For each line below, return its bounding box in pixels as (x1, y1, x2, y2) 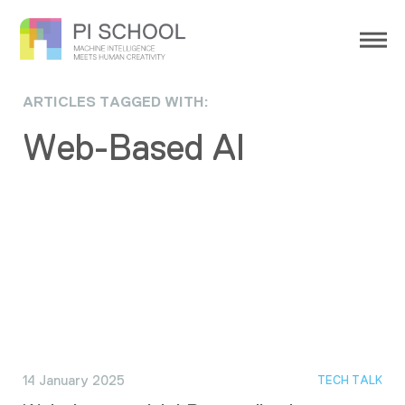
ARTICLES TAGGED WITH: (23, 94, 209, 109)
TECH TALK (317, 374, 382, 387)
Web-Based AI (23, 127, 245, 167)
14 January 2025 (23, 372, 125, 388)
